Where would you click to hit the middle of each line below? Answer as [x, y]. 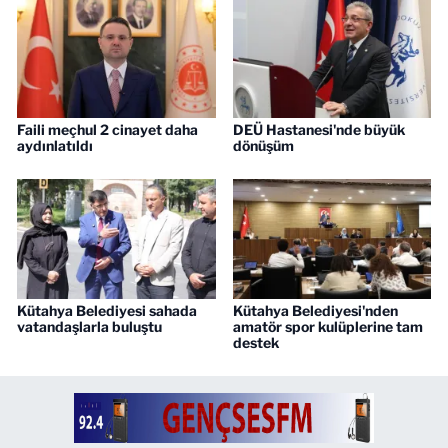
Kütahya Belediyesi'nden [315, 310]
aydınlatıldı [55, 145]
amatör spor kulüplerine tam [327, 326]
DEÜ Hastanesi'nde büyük [318, 129]
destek [255, 342]
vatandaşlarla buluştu [89, 326]
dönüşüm [263, 145]
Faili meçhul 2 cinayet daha [107, 129]
